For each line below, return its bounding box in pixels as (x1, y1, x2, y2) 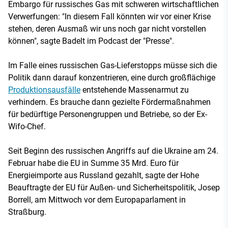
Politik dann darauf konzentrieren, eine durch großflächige (8, 72, 215, 82)
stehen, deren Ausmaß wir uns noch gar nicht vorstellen (8, 23, 206, 34)
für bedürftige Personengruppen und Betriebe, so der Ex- (8, 109, 207, 119)
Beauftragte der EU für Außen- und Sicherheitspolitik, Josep (8, 182, 220, 192)
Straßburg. (8, 207, 46, 217)
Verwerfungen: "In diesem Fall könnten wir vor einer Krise (8, 11, 211, 21)
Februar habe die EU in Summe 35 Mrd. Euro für (8, 158, 179, 168)
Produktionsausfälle (8, 84, 80, 95)
